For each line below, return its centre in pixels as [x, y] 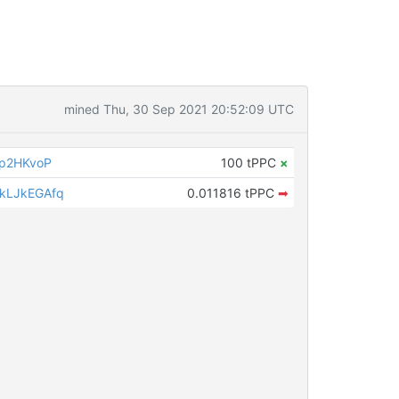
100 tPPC [250, 163]
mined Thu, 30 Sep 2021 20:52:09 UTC [179, 109]
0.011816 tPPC [232, 193]
